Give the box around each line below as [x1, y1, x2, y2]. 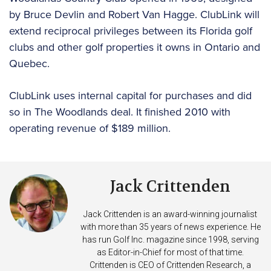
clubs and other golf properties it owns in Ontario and [9, 39, 260, 54]
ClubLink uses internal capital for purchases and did [9, 87, 252, 103]
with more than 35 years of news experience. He [80, 221, 261, 232]
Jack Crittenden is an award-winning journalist [83, 209, 257, 219]
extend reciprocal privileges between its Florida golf [9, 22, 252, 38]
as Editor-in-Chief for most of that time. [97, 247, 244, 257]
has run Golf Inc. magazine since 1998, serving [82, 234, 259, 244]
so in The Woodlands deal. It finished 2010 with [9, 103, 230, 119]
